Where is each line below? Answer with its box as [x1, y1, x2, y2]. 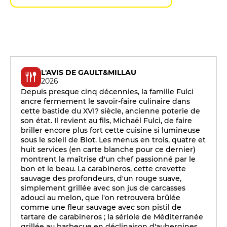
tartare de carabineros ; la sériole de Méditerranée [21, 212, 203, 221]
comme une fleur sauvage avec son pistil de [21, 203, 181, 212]
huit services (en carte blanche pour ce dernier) [21, 145, 196, 154]
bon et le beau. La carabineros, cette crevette [21, 164, 186, 173]
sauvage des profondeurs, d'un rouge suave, [21, 174, 181, 183]
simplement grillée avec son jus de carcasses [21, 183, 185, 193]
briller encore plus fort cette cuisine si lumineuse [21, 126, 200, 135]
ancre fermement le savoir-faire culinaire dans [21, 97, 190, 106]
